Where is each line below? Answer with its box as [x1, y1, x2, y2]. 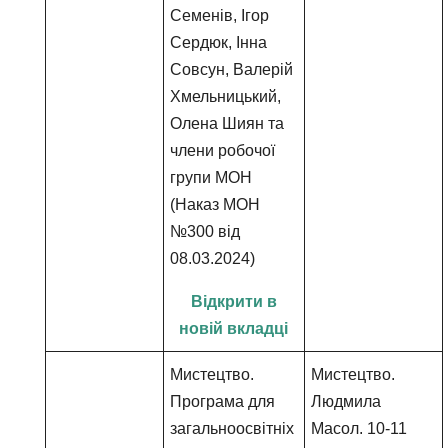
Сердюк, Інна [170, 34, 268, 51]
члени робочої [170, 142, 276, 159]
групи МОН [170, 169, 253, 186]
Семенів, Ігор [170, 7, 270, 24]
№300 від [170, 223, 241, 240]
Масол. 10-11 [311, 420, 408, 437]
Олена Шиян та [170, 115, 285, 132]
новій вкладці [179, 320, 289, 337]
